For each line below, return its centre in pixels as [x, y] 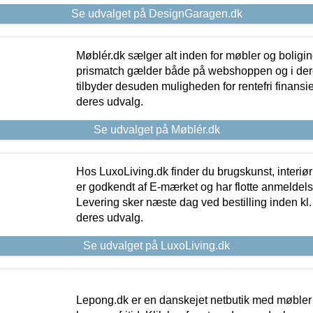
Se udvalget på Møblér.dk [156, 129]
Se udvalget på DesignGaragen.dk [156, 13]
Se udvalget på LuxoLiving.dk [156, 245]
